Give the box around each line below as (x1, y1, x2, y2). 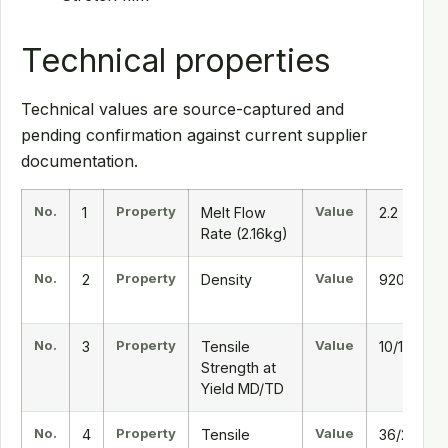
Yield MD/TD (201, 379, 284, 397)
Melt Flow (201, 203, 266, 221)
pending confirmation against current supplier (21, 125, 368, 146)
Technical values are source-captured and (21, 99, 344, 120)
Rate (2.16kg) (201, 224, 288, 242)
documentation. (21, 151, 138, 172)
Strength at (201, 358, 276, 376)
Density (201, 270, 252, 288)
